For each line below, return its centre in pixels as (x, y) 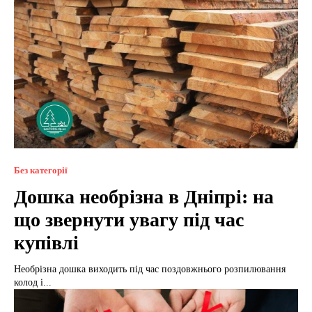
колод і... (33, 282)
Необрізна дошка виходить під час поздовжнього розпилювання (150, 269)
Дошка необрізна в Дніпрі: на (144, 196)
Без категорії (41, 170)
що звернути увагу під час (129, 219)
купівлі (46, 242)
